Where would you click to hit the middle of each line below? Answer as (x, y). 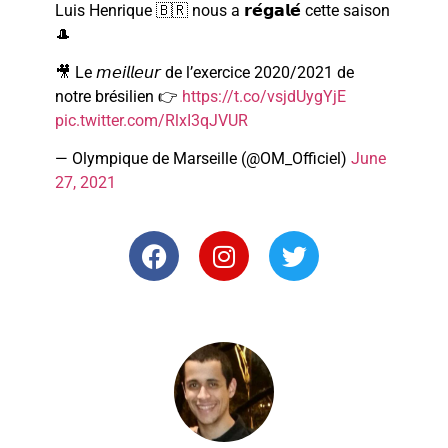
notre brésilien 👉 (118, 97)
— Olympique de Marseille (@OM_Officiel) (203, 159)
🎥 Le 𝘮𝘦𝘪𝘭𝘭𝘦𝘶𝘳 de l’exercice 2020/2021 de (204, 73)
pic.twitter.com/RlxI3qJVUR (151, 121)
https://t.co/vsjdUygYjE (264, 97)
